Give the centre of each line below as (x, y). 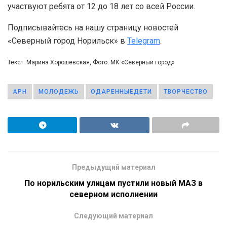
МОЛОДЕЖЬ (59, 91)
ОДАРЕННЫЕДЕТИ (121, 91)
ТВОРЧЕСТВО (186, 91)
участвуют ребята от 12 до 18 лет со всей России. (102, 6)
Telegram (144, 41)
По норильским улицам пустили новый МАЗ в (113, 183)
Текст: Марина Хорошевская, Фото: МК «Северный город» (91, 62)
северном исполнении (113, 194)
